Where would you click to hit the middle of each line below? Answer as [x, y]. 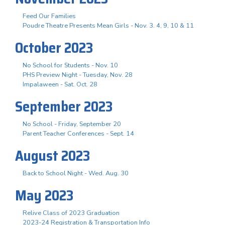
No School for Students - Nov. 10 [70, 65]
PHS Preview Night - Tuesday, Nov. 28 [78, 75]
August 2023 [53, 155]
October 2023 [54, 47]
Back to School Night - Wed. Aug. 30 [76, 173]
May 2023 [44, 195]
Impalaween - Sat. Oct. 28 [60, 84]
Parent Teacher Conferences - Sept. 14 [78, 133]
